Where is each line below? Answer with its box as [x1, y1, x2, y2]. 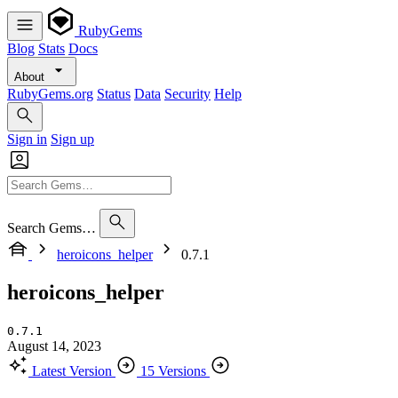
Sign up [51, 131, 94, 147]
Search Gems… [7, 220, 96, 235]
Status [97, 86, 131, 101]
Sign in [7, 131, 47, 147]
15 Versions [140, 362, 206, 378]
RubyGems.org [7, 86, 93, 101]
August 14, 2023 [7, 338, 101, 354]
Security [164, 86, 211, 101]
